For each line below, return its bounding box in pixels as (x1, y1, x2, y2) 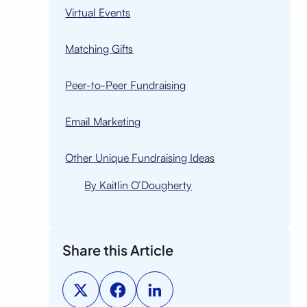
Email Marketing (65, 114, 141, 128)
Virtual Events (65, 5, 131, 19)
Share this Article (62, 241, 174, 258)
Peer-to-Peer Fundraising (65, 78, 186, 92)
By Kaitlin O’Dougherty (84, 178, 193, 192)
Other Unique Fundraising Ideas (65, 151, 215, 164)
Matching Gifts (65, 42, 134, 56)
